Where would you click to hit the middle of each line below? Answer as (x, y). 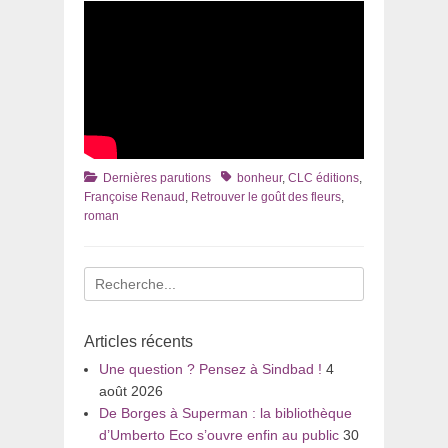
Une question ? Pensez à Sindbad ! (210, 368)
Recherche (117, 276)
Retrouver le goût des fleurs (266, 196)
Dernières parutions (157, 177)
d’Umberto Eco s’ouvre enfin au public (219, 434)
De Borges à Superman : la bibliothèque (225, 412)
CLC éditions (323, 177)
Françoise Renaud (134, 196)
